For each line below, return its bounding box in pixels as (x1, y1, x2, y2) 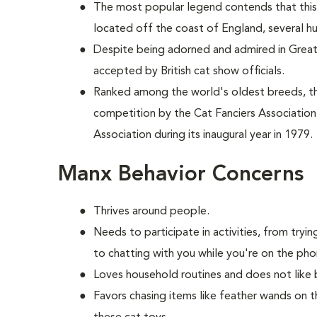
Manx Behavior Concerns (58, 164, 304, 185)
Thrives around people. (93, 206, 210, 217)
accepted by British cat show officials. (93, 66, 285, 77)
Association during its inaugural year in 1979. (93, 129, 313, 141)
